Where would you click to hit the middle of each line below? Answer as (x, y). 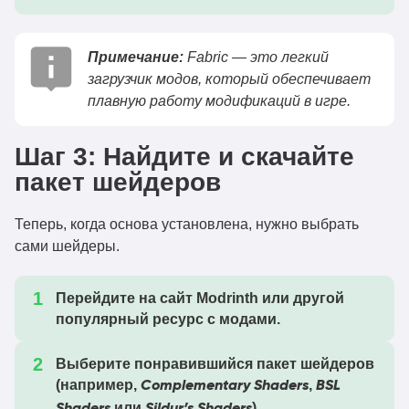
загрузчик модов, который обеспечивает (229, 79)
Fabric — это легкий (256, 57)
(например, (98, 385)
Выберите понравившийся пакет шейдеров (215, 364)
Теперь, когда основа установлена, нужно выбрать (187, 224)
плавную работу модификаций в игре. (219, 101)
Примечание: (136, 57)
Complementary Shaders (225, 386)
